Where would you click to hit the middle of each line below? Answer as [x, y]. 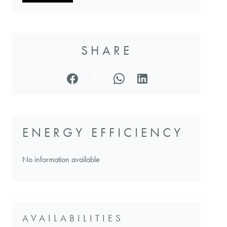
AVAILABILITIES [73, 219]
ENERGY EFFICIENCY [103, 133]
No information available [61, 160]
